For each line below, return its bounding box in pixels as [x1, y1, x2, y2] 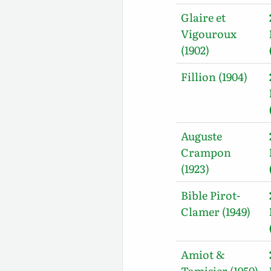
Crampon [181, 143, 232, 160]
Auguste [181, 127, 223, 144]
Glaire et [181, 8, 226, 25]
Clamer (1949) [181, 203, 251, 220]
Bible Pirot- [181, 186, 241, 203]
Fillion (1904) [181, 68, 248, 85]
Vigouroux [181, 25, 237, 42]
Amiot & [181, 246, 226, 263]
